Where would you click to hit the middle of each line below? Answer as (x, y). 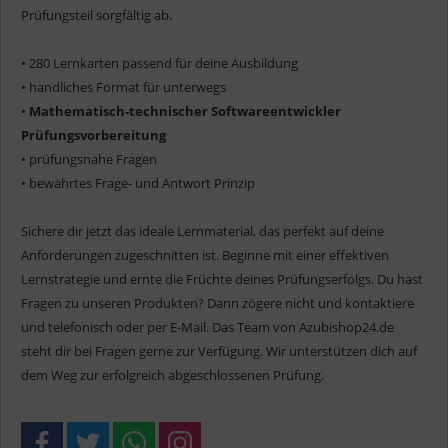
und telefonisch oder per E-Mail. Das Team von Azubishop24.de (207, 326)
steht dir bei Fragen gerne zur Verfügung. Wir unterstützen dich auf (219, 350)
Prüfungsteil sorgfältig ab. (96, 14)
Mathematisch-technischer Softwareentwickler (185, 110)
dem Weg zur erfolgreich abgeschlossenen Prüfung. (172, 374)
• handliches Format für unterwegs (123, 86)
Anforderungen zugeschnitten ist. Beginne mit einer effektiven (205, 254)
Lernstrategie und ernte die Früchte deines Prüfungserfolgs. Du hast (222, 278)
